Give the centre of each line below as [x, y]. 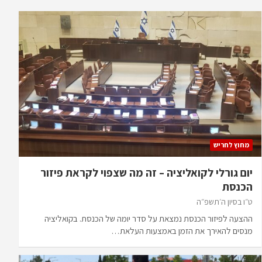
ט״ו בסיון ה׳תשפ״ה [224, 201]
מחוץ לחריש [231, 144]
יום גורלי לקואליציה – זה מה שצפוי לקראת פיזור [146, 172]
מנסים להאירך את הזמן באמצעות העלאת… [182, 230]
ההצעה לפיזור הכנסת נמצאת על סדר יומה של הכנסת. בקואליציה [148, 218]
